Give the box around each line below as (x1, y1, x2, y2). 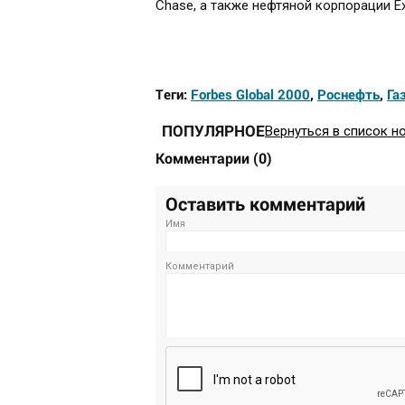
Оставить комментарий (165, 192, 365, 216)
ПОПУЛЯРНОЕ (162, 120, 265, 142)
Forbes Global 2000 (191, 85, 310, 104)
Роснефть (317, 85, 380, 104)
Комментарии (155, 148, 253, 168)
